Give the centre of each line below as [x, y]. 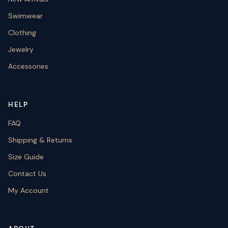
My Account [28, 190]
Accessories [28, 66]
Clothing [22, 32]
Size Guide [26, 156]
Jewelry [21, 49]
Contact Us [27, 173]
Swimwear [25, 16]
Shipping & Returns [40, 140]
